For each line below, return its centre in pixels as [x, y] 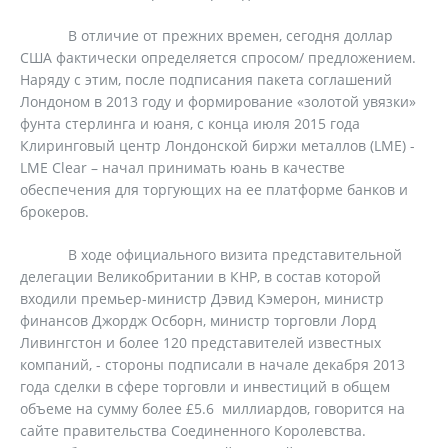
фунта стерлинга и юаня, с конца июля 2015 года [190, 123]
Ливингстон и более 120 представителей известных [200, 342]
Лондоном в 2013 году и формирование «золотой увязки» [218, 101]
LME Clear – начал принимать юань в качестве [182, 167]
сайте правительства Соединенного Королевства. [195, 430]
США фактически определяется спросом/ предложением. [218, 57]
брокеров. [56, 211]
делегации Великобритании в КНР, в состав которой [200, 276]
